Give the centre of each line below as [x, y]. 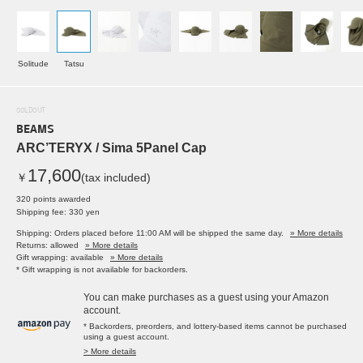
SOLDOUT [31, 111]
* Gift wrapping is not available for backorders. [102, 270]
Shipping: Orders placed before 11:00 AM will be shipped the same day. [150, 233]
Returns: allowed [47, 246]
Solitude [33, 64]
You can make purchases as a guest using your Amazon [206, 298]
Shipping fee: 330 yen [58, 212]
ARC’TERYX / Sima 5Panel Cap [111, 148]
